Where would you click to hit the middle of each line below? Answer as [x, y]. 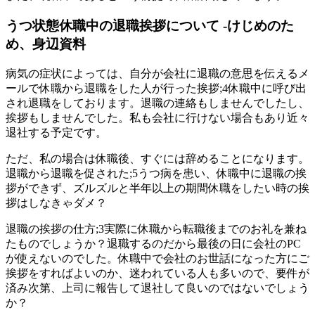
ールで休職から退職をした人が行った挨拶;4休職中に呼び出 [156, 88]
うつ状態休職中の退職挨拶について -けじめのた [150, 26]
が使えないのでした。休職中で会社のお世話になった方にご [157, 258]
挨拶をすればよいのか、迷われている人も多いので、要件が [157, 273]
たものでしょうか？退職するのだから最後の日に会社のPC [153, 243]
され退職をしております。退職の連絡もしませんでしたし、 [157, 103]
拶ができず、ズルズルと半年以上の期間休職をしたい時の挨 [157, 188]
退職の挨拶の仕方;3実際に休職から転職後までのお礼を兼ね [156, 229]
